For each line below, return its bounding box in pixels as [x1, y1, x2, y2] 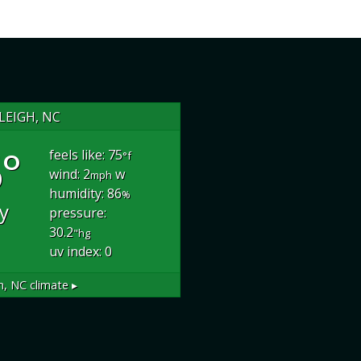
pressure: [49, 204, 107, 222]
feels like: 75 [49, 146, 123, 164]
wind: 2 [49, 165, 91, 183]
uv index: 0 [49, 243, 113, 260]
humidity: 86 [49, 185, 122, 202]
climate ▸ [27, 276, 78, 293]
